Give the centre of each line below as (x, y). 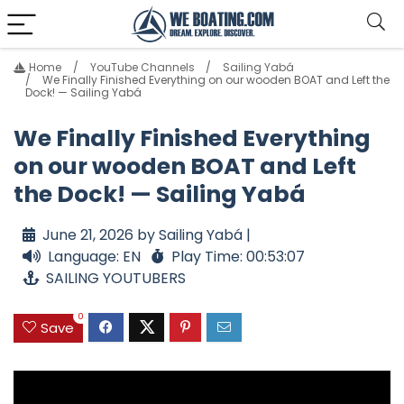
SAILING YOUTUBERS (116, 279)
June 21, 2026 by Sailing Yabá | (147, 235)
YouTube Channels (142, 68)
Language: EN (94, 257)
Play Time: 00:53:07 (238, 257)
